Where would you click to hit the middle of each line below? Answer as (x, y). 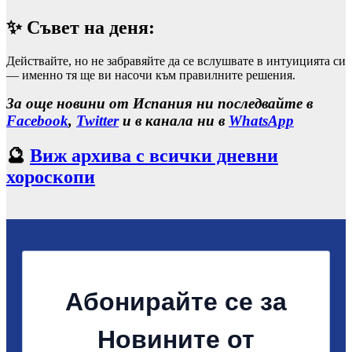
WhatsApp (261, 120)
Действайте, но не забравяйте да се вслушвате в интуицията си (176, 60)
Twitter (97, 120)
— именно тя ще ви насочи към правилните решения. (151, 75)
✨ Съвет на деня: (81, 27)
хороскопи (51, 176)
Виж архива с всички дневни (154, 155)
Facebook (37, 120)
